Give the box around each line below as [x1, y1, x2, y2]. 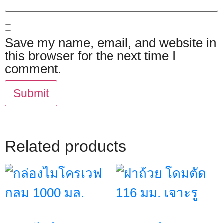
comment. [5, 61, 61, 76]
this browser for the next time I [5, 48, 176, 63]
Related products [5, 137, 126, 155]
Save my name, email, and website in [5, 35, 216, 50]
